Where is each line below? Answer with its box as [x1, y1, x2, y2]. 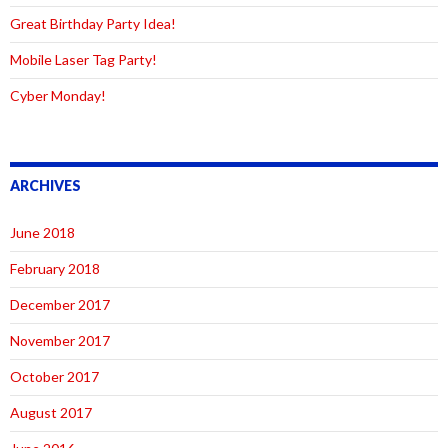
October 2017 [10, 368, 99, 386]
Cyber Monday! [10, 87, 106, 105]
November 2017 [10, 332, 110, 350]
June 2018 [10, 224, 75, 242]
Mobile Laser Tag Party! [10, 51, 157, 69]
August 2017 [10, 404, 92, 422]
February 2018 [10, 260, 100, 278]
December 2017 [10, 296, 110, 314]
